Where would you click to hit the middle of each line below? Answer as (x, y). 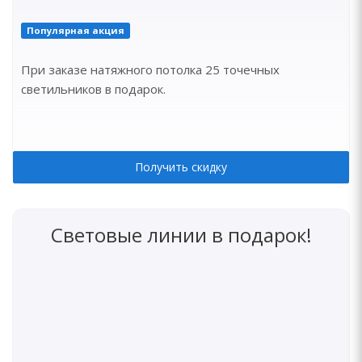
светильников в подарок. (93, 89)
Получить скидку (181, 167)
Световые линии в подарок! (181, 235)
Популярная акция (75, 30)
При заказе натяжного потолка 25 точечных (150, 69)
